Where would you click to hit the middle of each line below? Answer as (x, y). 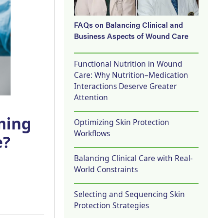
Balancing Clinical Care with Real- (133, 158)
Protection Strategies (111, 205)
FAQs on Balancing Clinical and (128, 26)
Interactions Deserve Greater (125, 86)
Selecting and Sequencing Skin (129, 194)
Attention (91, 97)
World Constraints (106, 169)
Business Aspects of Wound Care (131, 37)
